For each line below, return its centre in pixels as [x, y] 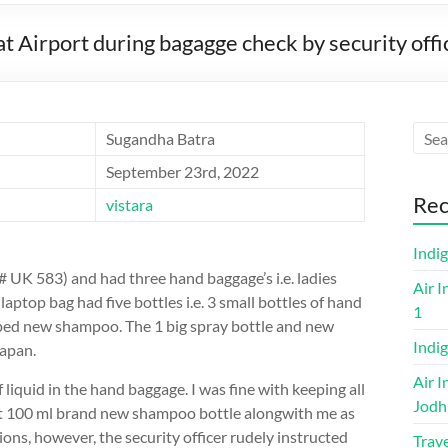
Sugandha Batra [160, 138]
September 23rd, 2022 [182, 171]
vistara [129, 204]
